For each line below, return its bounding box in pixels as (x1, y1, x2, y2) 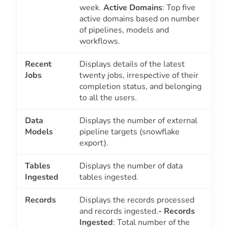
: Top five (162, 2, 195, 14)
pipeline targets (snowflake (79, 126, 180, 138)
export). (79, 137, 108, 149)
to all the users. (79, 92, 137, 104)
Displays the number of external (79, 115, 197, 127)
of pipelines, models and (79, 24, 169, 36)
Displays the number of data (79, 160, 183, 172)
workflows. (79, 36, 120, 47)
